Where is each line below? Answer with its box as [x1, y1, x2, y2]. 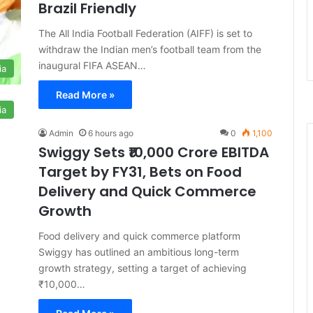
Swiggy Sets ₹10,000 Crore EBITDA [38, 143, 269, 162]
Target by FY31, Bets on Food [38, 162, 242, 182]
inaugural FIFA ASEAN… [38, 59, 146, 71]
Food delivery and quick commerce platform [38, 230, 240, 242]
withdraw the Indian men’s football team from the [38, 43, 261, 55]
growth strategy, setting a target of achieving [38, 262, 247, 274]
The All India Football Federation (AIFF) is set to [38, 27, 252, 39]
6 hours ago [88, 128, 133, 138]
